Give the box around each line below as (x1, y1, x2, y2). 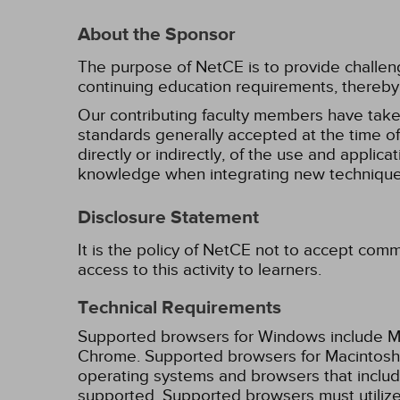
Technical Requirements (78, 296, 281, 320)
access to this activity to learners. (78, 260, 321, 279)
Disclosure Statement (78, 206, 259, 229)
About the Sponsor (78, 23, 236, 46)
